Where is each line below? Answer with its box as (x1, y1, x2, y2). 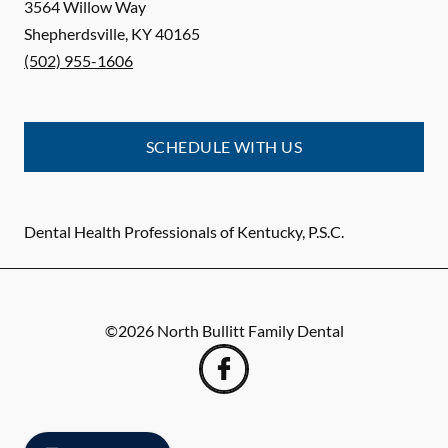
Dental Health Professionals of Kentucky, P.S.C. (24, 222, 344, 242)
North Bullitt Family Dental (156, 321, 344, 341)
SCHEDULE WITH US (145, 137, 303, 157)
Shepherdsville (24, 24, 125, 44)
